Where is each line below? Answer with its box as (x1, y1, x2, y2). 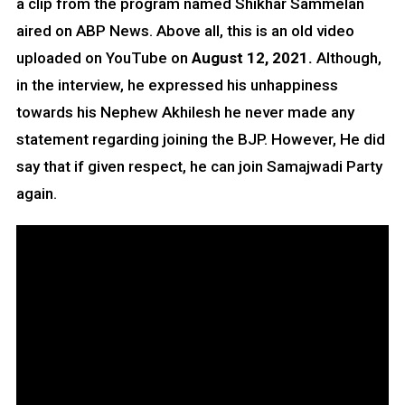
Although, (316, 49, 381, 68)
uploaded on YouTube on (15, 49, 192, 68)
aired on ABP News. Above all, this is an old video (15, 22, 354, 41)
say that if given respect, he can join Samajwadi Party (15, 157, 382, 176)
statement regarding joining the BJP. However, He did (15, 130, 385, 149)
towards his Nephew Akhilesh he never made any (15, 103, 354, 122)
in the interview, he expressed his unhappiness (15, 76, 338, 95)
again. (15, 184, 57, 203)
